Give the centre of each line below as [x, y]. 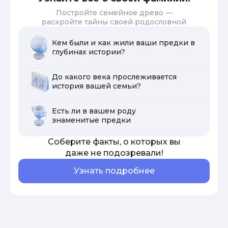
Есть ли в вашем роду [94, 111]
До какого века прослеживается [114, 77]
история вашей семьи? [96, 86]
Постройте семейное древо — [114, 12]
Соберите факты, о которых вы [114, 141]
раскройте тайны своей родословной [114, 22]
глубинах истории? [89, 52]
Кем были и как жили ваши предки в [123, 42]
